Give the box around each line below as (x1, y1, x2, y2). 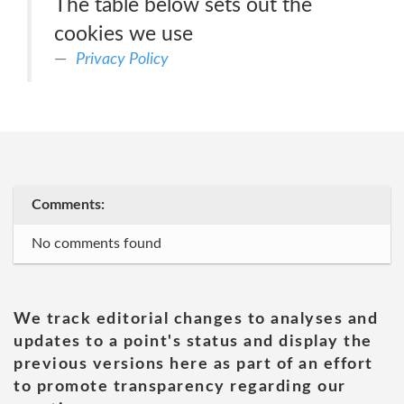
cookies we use (54, 23, 193, 44)
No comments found (32, 236, 161, 251)
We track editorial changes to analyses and (14, 311, 378, 327)
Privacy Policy (76, 50, 169, 68)
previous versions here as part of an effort (14, 356, 373, 372)
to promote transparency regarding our (14, 379, 346, 395)
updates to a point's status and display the (14, 334, 372, 350)
